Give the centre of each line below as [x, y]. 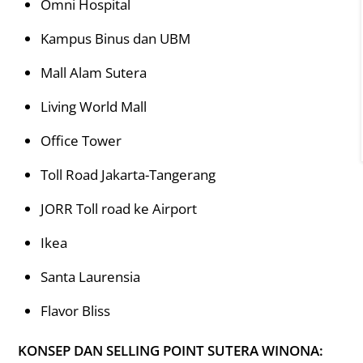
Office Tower [81, 141]
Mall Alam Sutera [93, 73]
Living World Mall [93, 107]
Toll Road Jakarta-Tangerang [128, 175]
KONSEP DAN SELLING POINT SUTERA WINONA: [171, 351]
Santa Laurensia [90, 277]
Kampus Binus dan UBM [115, 39]
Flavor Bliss [75, 311]
